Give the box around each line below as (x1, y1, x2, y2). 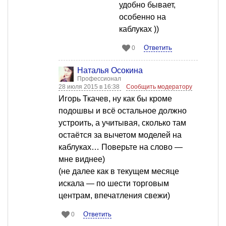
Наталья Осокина (77, 66, 143, 75)
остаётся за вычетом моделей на (59, 131, 182, 140)
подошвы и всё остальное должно (59, 106, 187, 116)
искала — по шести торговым (59, 179, 169, 188)
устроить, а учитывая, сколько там (59, 119, 186, 128)
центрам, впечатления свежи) (59, 191, 170, 200)
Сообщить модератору (126, 83, 192, 91)
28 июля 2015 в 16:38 (59, 83, 121, 91)
